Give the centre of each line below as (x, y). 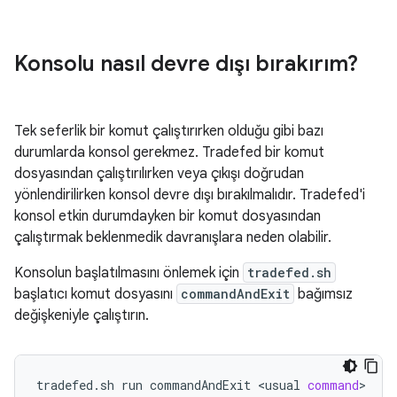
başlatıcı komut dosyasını (95, 294)
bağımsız (323, 294)
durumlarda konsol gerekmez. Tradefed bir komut (169, 152)
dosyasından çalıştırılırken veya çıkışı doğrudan (159, 174)
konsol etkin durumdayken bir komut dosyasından (167, 216)
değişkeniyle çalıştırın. (82, 315)
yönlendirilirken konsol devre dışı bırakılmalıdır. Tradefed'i (190, 195)
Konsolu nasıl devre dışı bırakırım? (186, 64)
